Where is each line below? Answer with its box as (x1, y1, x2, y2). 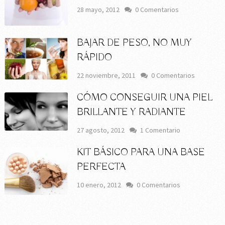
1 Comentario (140, 126, 181, 135)
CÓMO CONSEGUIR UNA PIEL (77, 91, 213, 104)
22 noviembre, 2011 (77, 71, 136, 80)
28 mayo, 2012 (77, 5, 120, 15)
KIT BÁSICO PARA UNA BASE (77, 146, 205, 159)
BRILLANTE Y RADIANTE (77, 106, 186, 119)
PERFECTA (77, 161, 126, 174)
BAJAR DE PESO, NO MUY (77, 37, 192, 50)
